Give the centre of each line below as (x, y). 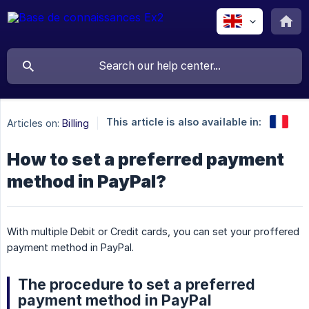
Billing (76, 123)
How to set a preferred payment (146, 159)
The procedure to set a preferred (137, 284)
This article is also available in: (184, 122)
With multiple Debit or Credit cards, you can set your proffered (153, 231)
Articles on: (33, 123)
